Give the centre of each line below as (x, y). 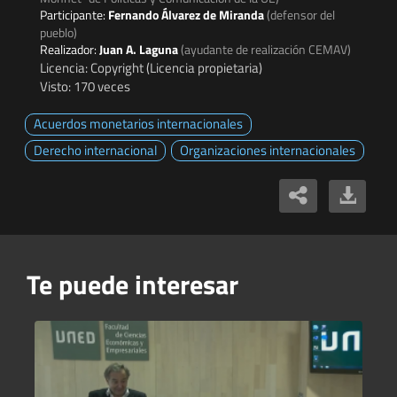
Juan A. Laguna (140, 50)
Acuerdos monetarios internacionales (138, 124)
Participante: (74, 15)
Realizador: (70, 50)
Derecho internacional (95, 150)
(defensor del (301, 15)
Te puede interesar (132, 285)
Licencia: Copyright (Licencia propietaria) (151, 68)
